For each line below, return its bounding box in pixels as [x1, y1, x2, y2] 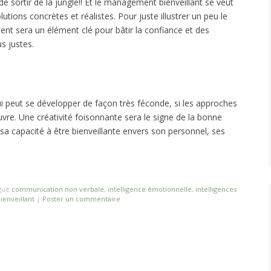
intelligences [195, 184, 237, 194]
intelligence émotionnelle [108, 184, 192, 194]
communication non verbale [11, 184, 104, 194]
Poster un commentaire [42, 194, 120, 204]
